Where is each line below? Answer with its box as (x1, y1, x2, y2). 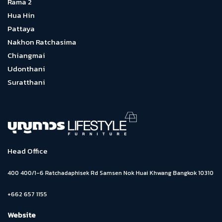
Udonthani (7, 63, 45, 74)
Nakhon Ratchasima (7, 36, 76, 48)
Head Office (7, 145, 48, 157)
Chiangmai (7, 50, 45, 61)
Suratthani (7, 76, 45, 88)
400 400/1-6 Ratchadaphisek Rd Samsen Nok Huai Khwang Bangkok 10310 (7, 168, 214, 177)
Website (7, 209, 36, 221)
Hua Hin (7, 9, 35, 21)
